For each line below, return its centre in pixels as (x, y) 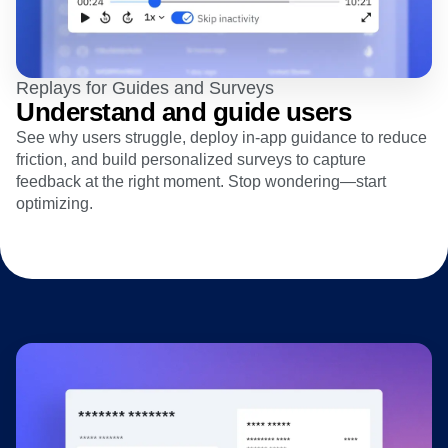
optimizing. (54, 203)
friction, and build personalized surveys (154, 159)
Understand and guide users (183, 111)
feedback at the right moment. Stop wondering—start (201, 181)
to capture (331, 159)
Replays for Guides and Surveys (145, 87)
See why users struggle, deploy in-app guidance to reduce (221, 137)
